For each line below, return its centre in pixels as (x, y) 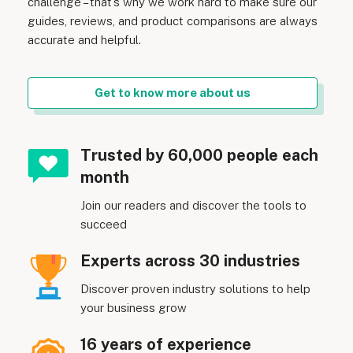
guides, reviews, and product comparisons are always (173, 20)
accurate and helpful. (84, 39)
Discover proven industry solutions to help (195, 288)
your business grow (133, 307)
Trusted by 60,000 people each (199, 155)
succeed (103, 224)
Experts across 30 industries (190, 260)
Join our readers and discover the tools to (193, 205)
